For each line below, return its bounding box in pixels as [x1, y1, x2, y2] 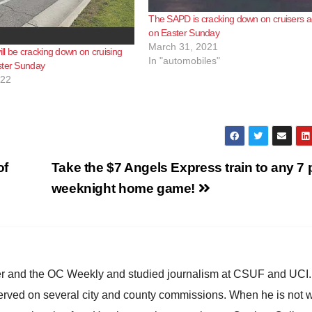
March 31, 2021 [148, 40, 219, 52]
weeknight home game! [51, 181, 198, 196]
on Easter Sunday [148, 26, 220, 38]
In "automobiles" [148, 54, 221, 66]
